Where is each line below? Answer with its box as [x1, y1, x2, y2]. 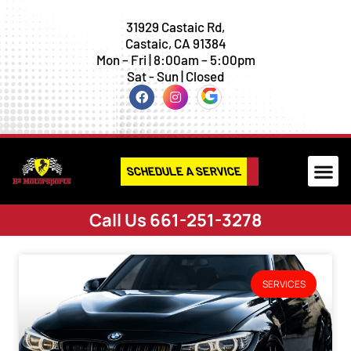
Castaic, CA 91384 [125, 34, 226, 51]
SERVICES [262, 277, 306, 291]
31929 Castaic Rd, [126, 18, 225, 34]
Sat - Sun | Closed [127, 67, 224, 84]
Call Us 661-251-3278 [89, 208, 262, 232]
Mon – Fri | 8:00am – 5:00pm [96, 51, 255, 67]
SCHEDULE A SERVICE [125, 164, 243, 178]
